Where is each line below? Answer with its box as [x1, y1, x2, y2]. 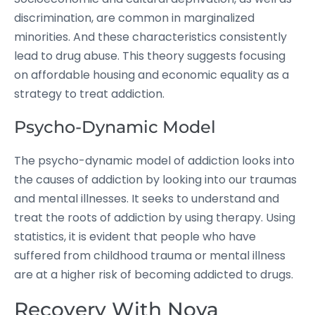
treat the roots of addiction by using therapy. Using [14, 210, 295, 226]
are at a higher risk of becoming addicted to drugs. [14, 266, 293, 283]
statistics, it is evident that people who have [14, 229, 256, 245]
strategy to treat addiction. [14, 86, 165, 102]
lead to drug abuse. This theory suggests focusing [14, 48, 285, 64]
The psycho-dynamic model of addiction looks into [14, 153, 295, 169]
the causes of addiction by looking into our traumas [14, 172, 297, 188]
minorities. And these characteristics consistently [14, 29, 287, 45]
